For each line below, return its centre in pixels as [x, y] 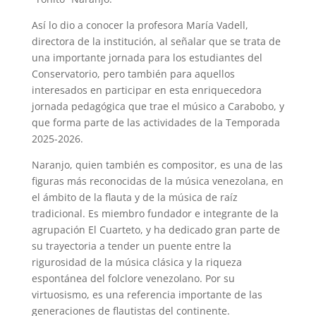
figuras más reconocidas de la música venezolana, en [157, 181]
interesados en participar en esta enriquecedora [146, 90]
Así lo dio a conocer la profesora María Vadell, [140, 25]
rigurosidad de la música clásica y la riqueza [136, 262]
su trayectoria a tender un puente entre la [131, 246]
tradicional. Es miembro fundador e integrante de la [155, 214]
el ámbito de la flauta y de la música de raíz [134, 197]
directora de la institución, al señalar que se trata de [156, 42]
